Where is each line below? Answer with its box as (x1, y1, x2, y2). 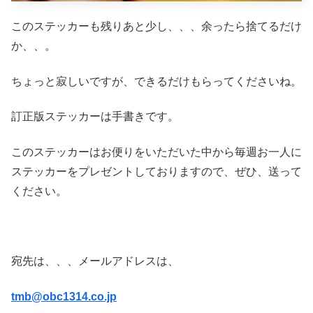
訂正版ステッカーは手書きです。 (11, 110, 179, 123)
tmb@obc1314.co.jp (11, 290, 117, 303)
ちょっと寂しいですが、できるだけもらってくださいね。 (11, 75, 302, 87)
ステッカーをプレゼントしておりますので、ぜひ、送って (11, 165, 302, 177)
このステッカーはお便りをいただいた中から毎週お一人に (11, 145, 302, 158)
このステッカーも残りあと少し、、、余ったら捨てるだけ (11, 20, 302, 33)
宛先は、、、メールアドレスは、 (11, 255, 179, 268)
